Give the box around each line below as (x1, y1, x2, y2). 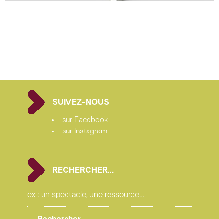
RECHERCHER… (52, 166, 114, 175)
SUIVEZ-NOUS (52, 98, 109, 107)
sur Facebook (62, 116, 108, 124)
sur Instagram (62, 127, 107, 135)
